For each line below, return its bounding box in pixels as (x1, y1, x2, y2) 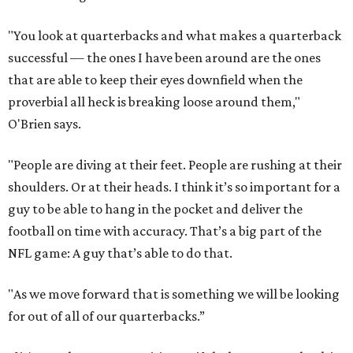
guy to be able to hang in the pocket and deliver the (8, 201, 303, 217)
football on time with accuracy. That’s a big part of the (8, 223, 321, 240)
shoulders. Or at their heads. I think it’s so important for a (8, 179, 340, 195)
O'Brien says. (8, 116, 81, 132)
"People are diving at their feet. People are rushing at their (8, 157, 342, 173)
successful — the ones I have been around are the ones (8, 50, 321, 66)
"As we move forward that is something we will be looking (8, 286, 340, 303)
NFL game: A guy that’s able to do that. (8, 245, 232, 262)
